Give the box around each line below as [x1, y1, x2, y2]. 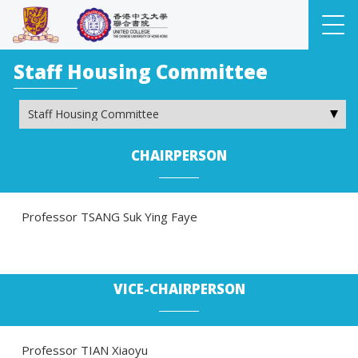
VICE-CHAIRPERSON [113, 279, 245, 298]
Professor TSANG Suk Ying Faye [21, 208, 197, 225]
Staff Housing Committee [14, 58, 268, 85]
